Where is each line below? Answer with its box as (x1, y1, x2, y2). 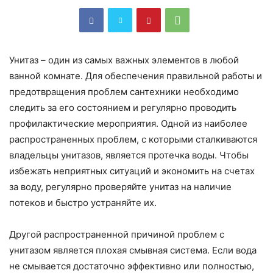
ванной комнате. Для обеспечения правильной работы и (9, 70, 262, 82)
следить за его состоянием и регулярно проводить (9, 102, 236, 114)
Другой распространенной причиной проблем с (9, 229, 224, 241)
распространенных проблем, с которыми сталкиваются (9, 133, 257, 146)
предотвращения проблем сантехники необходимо (9, 86, 239, 98)
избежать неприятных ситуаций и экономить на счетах (9, 165, 255, 177)
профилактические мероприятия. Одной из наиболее (9, 118, 247, 130)
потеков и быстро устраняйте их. (9, 197, 157, 209)
